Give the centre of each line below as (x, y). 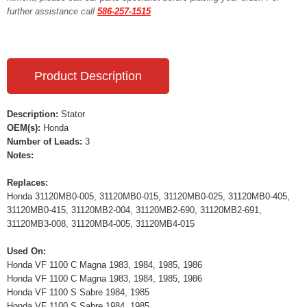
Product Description (88, 76)
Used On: (26, 251)
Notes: (20, 155)
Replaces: (27, 183)
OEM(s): (24, 128)
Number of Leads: (45, 142)
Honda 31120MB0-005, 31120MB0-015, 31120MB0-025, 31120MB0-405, (148, 196)
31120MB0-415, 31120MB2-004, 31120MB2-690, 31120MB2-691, (134, 210)
